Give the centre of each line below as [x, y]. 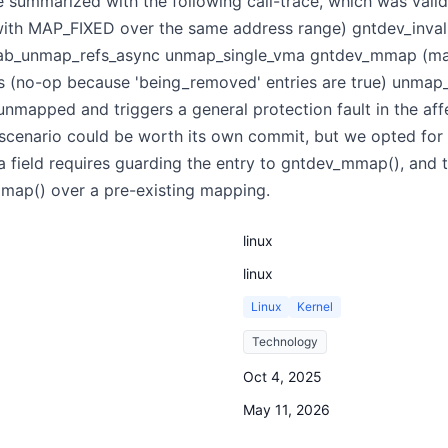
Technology [285, 341]
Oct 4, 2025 [282, 376]
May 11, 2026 [286, 409]
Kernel [315, 306]
